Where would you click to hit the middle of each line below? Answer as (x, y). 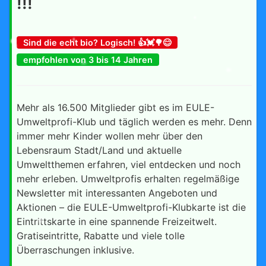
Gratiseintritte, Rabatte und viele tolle (101, 235)
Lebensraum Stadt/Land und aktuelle (99, 150)
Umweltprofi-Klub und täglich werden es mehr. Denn (134, 121)
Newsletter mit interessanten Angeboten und (117, 193)
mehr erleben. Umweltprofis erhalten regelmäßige (128, 178)
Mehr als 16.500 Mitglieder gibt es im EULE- (115, 107)
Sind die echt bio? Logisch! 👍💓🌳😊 (97, 42)
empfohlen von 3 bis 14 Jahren (88, 59)
